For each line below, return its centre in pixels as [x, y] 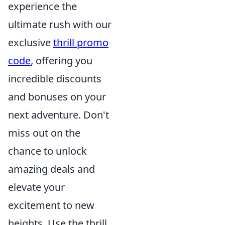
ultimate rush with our [60, 24]
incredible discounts [55, 78]
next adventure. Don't [59, 115]
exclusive [31, 42]
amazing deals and [51, 169]
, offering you [62, 60]
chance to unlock [47, 151]
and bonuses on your [57, 96]
